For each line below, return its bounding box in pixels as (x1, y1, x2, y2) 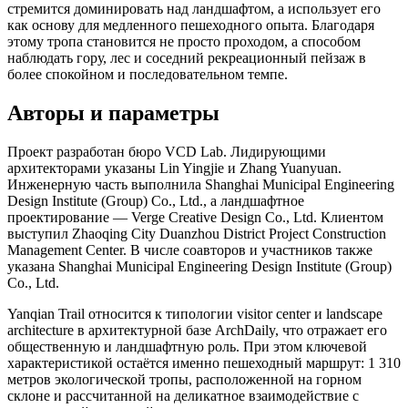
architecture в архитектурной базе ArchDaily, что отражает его (7, 321, 387, 338)
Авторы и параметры (7, 100, 219, 125)
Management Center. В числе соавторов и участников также (7, 241, 372, 258)
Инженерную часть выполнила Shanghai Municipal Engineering (7, 176, 394, 192)
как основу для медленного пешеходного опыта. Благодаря (7, 16, 374, 33)
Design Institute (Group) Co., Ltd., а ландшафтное (7, 192, 304, 209)
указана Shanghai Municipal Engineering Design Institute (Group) (7, 258, 392, 274)
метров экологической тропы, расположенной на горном (7, 371, 362, 387)
